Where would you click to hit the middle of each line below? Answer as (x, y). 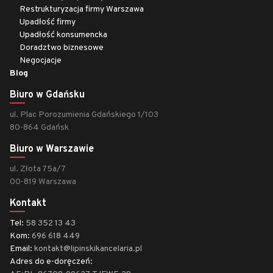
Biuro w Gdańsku (47, 95)
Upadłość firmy (48, 22)
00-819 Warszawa (43, 182)
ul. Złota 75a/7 (38, 169)
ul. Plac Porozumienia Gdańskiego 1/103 (84, 115)
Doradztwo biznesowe (62, 48)
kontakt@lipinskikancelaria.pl (88, 249)
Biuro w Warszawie (52, 149)
